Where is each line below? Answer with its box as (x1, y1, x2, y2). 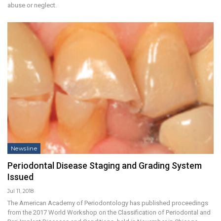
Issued (7, 172, 34, 183)
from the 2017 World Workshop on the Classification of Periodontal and (7, 209, 211, 217)
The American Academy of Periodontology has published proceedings (7, 199, 208, 207)
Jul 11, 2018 (7, 187, 34, 195)
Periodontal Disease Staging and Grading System (7, 160, 202, 171)
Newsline (11, 145, 37, 152)
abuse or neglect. (7, 1, 57, 9)
